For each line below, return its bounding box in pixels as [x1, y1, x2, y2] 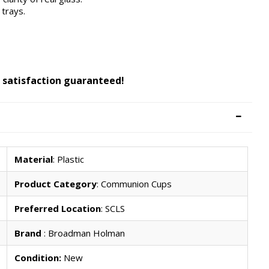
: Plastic [52, 153, 84, 165]
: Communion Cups [96, 177, 172, 190]
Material [14, 153, 53, 165]
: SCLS [100, 202, 125, 214]
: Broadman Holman [43, 226, 125, 239]
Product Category [14, 177, 97, 190]
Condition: [14, 251, 61, 264]
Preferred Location [14, 202, 101, 214]
